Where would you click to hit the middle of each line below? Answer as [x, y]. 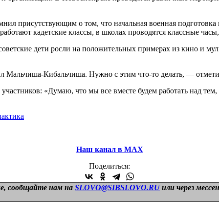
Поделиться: [109, 166]
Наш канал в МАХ [109, 149]
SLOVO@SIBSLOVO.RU [117, 187]
